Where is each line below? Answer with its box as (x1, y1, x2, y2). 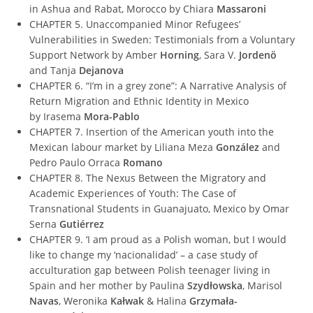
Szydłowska (187, 278, 243, 292)
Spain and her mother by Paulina (29, 278, 188, 292)
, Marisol (242, 278, 283, 292)
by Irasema (29, 109, 85, 123)
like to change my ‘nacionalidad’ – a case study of (29, 247, 259, 261)
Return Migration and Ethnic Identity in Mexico (29, 94, 249, 108)
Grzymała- (189, 293, 238, 307)
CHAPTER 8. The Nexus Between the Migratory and (29, 170, 267, 184)
